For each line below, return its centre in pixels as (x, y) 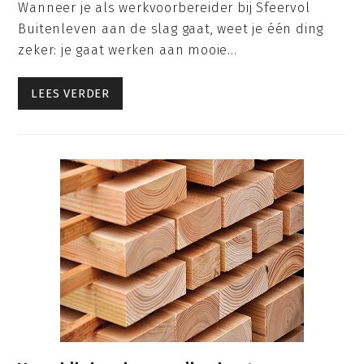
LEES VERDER (71, 93)
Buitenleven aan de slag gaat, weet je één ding (171, 29)
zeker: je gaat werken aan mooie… (128, 50)
